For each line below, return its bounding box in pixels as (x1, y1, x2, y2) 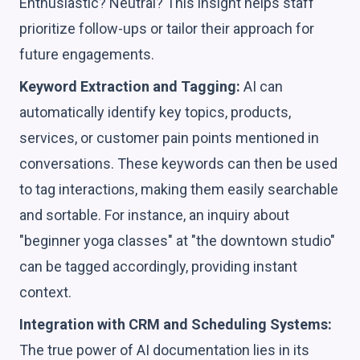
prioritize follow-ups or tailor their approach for (19, 19, 314, 37)
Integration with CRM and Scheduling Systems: (19, 315, 332, 333)
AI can (240, 77, 283, 95)
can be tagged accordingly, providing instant (19, 257, 297, 275)
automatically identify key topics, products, (19, 103, 291, 121)
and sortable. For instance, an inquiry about (19, 206, 289, 223)
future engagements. (19, 45, 154, 63)
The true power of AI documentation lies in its (19, 341, 309, 358)
